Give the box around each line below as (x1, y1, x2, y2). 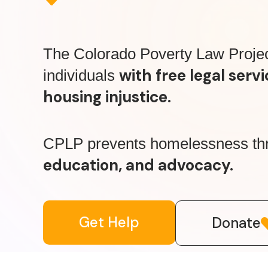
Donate (212, 214, 261, 233)
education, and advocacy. (43, 154, 233, 175)
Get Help (79, 213, 139, 232)
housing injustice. (43, 87, 171, 107)
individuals (43, 66, 119, 84)
